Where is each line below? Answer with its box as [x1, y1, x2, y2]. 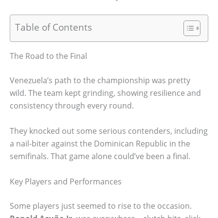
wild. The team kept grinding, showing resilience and [10, 88, 201, 99]
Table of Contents [15, 20, 92, 34]
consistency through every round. [10, 100, 134, 111]
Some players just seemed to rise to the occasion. [10, 200, 192, 211]
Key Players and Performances [10, 176, 122, 187]
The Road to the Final [10, 51, 87, 62]
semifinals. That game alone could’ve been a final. [10, 150, 190, 162]
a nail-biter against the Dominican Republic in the [10, 138, 190, 149]
